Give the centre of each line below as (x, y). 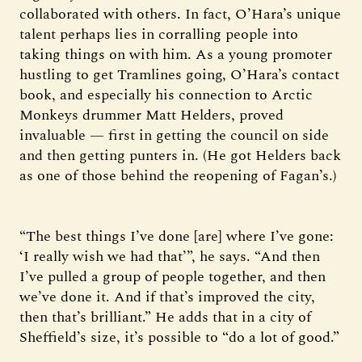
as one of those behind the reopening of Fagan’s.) (178, 176)
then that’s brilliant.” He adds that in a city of (165, 317)
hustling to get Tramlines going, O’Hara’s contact (179, 75)
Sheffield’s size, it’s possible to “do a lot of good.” (179, 337)
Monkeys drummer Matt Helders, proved (152, 115)
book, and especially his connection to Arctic (166, 95)
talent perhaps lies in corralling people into (159, 34)
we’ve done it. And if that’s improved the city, (167, 297)
